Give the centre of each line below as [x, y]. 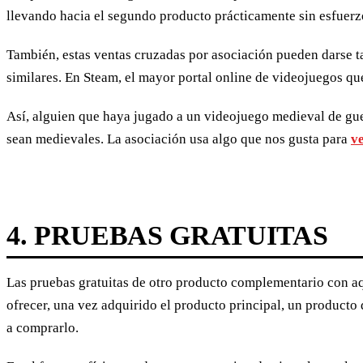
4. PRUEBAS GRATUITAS [167, 235]
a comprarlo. [43, 327]
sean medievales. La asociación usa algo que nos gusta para [179, 139]
